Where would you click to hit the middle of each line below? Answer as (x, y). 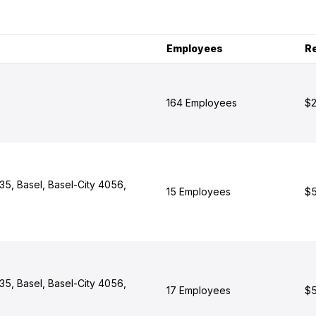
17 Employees (198, 290)
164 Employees (201, 103)
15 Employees (198, 192)
